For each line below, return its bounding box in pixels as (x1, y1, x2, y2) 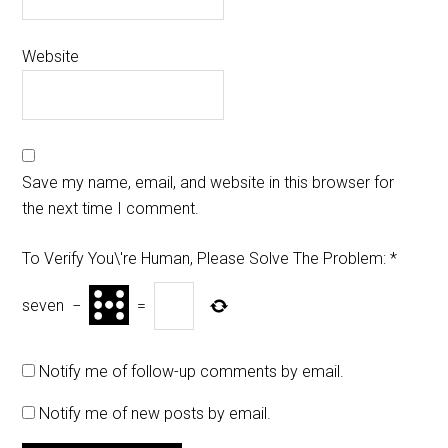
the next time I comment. (22, 199, 200, 219)
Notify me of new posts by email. (39, 404, 272, 424)
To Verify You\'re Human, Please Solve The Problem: (22, 249, 387, 269)
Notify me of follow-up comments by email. (39, 362, 345, 382)
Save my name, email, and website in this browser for (22, 173, 395, 193)
